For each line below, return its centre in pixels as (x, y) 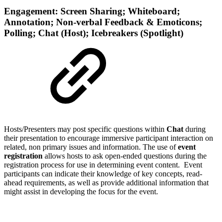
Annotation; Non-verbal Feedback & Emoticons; (103, 22)
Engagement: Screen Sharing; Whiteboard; (92, 11)
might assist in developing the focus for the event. (82, 191)
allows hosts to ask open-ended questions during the (125, 156)
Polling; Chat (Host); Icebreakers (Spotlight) (94, 33)
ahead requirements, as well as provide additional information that (106, 182)
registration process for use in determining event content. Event (103, 165)
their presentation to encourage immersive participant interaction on (109, 138)
